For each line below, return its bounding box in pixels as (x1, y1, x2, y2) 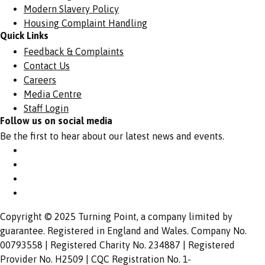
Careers (24, 74, 56, 85)
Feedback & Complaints (24, 46, 124, 57)
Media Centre (24, 88, 82, 99)
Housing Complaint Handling (24, 17, 147, 28)
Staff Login (24, 102, 69, 114)
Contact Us (24, 60, 70, 71)
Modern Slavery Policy (24, 3, 119, 14)
